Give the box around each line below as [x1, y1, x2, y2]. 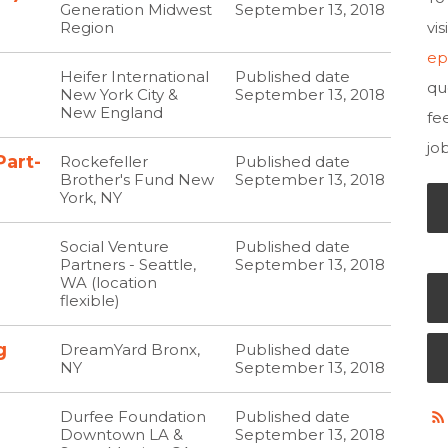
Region [60, 18, 115, 37]
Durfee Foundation [60, 407, 207, 426]
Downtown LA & [60, 425, 184, 444]
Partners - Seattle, [60, 255, 197, 274]
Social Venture [60, 237, 170, 256]
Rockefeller [60, 152, 149, 171]
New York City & [60, 85, 179, 104]
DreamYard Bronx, [60, 340, 201, 359]
